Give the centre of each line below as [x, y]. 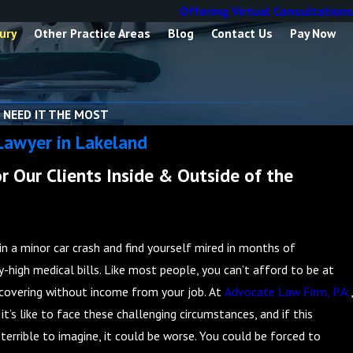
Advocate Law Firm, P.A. [287, 292]
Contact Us [242, 33]
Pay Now [313, 33]
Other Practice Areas [92, 33]
